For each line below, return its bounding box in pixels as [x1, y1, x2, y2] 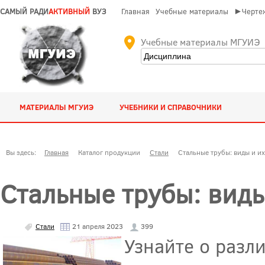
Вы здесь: [6, 147, 40, 157]
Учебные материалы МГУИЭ [141, 35, 260, 48]
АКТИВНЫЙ [49, 6, 90, 17]
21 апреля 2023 [70, 221, 123, 231]
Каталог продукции [78, 147, 140, 157]
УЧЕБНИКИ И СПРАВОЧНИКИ [119, 102, 222, 112]
